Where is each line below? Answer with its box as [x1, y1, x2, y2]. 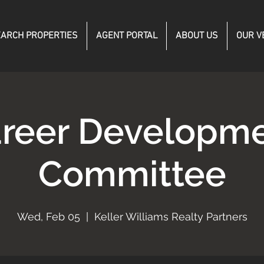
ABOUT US [176, 30, 218, 42]
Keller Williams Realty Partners [94, 210, 247, 223]
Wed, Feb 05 [16, 210, 80, 223]
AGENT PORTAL [96, 30, 157, 42]
